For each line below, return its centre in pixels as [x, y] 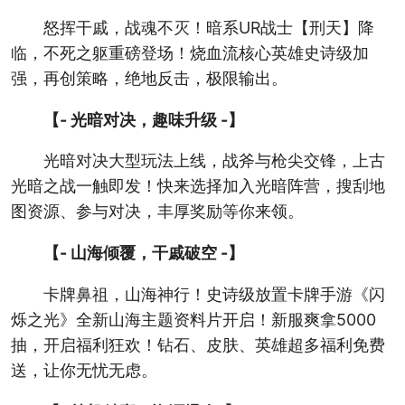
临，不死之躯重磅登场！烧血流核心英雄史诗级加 [189, 52]
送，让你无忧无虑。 [84, 371]
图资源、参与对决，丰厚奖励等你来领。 [157, 212]
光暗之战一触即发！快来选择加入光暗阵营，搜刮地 [198, 186]
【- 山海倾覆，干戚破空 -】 [143, 253]
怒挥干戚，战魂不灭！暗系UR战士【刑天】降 [208, 27]
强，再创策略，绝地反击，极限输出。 [149, 78]
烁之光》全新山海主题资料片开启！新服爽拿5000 [193, 320]
